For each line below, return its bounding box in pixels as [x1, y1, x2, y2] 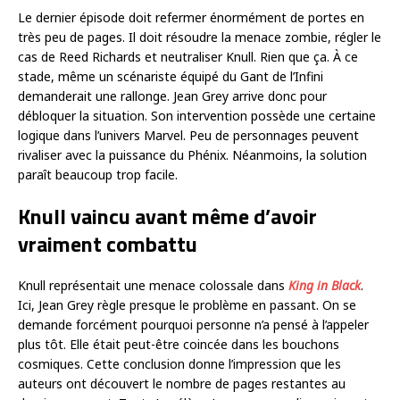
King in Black [288, 277, 361, 295]
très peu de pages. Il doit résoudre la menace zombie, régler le [18, 29, 381, 46]
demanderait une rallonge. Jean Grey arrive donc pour [18, 87, 327, 105]
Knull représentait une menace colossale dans [18, 277, 288, 295]
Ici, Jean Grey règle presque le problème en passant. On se [18, 296, 356, 314]
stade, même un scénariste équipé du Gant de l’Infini [18, 68, 323, 86]
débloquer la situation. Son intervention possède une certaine [18, 107, 376, 125]
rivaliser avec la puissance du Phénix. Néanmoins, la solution [18, 146, 367, 164]
